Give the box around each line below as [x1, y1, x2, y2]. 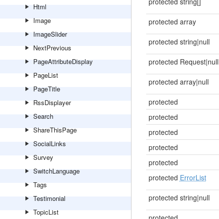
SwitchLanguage [33, 166, 80, 175]
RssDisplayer [33, 98, 71, 107]
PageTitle [33, 84, 60, 93]
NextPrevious [33, 43, 71, 52]
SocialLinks [33, 139, 66, 148]
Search [33, 111, 53, 121]
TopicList [33, 207, 59, 217]
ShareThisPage [33, 125, 77, 134]
